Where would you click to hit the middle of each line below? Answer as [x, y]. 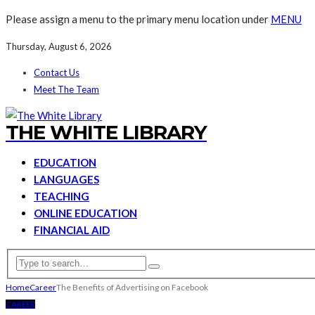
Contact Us [57, 72]
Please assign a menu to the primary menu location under [138, 19]
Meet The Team [66, 89]
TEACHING [62, 196]
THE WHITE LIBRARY [106, 132]
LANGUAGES [66, 179]
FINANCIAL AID [72, 230]
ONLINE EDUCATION [85, 213]
